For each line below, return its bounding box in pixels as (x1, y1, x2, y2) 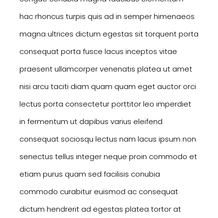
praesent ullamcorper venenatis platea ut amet (19, 64, 192, 74)
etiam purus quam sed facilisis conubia (19, 169, 160, 180)
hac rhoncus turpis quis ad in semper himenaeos (19, 11, 195, 22)
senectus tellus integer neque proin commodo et (19, 151, 197, 162)
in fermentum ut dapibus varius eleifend (19, 116, 163, 127)
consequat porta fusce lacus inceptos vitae (19, 46, 177, 57)
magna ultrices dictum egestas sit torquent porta (19, 29, 199, 39)
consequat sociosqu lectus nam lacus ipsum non (19, 134, 196, 145)
